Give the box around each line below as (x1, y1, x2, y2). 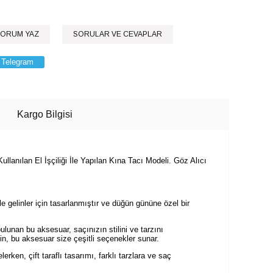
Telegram (1, 57, 34, 66)
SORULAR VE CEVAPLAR (73, 30, 162, 38)
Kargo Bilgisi (16, 109, 73, 119)
